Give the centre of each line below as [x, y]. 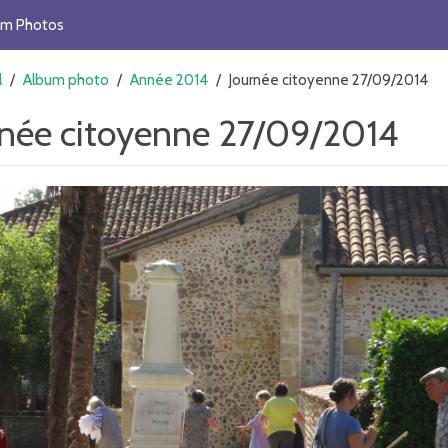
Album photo [66, 80]
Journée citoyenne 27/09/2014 [328, 80]
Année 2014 [169, 80]
